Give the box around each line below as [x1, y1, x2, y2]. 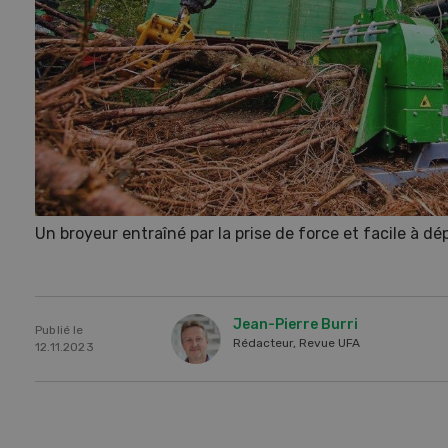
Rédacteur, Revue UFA [233, 336, 360, 350]
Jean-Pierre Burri [233, 316, 358, 333]
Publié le [35, 323, 84, 337]
